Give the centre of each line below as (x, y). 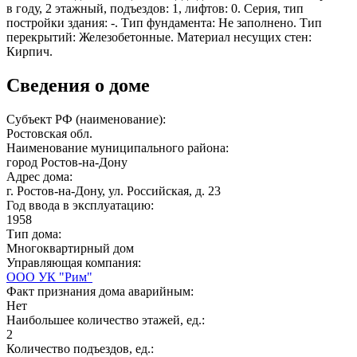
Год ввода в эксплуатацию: (82, 205)
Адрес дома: (41, 176)
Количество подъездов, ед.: (82, 348)
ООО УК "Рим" (49, 277)
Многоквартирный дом (70, 248)
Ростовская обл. (49, 133)
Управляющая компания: (75, 262)
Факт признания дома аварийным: (102, 291)
